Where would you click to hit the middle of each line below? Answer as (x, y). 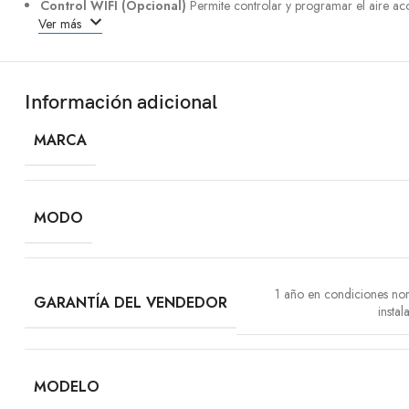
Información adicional (121, 103)
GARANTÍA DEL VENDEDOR (131, 302)
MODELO (67, 387)
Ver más (62, 24)
